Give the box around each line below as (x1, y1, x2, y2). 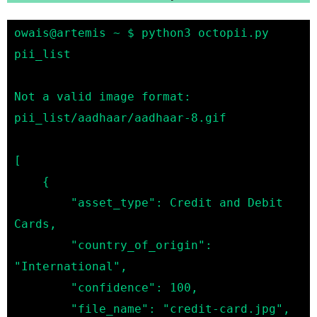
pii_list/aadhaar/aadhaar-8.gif (14, 110, 226, 125)
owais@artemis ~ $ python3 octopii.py (14, 25, 269, 40)
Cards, (14, 217, 57, 231)
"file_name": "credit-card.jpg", (14, 301, 71, 316)
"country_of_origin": (14, 238, 71, 252)
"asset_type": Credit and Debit (14, 195, 71, 209)
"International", (14, 259, 127, 273)
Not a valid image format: (14, 89, 191, 103)
